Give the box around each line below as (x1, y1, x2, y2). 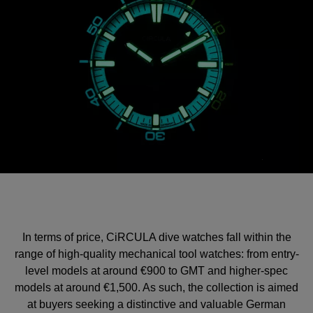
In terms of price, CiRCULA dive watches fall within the (22, 231, 291, 243)
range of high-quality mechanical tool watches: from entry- (14, 247, 299, 260)
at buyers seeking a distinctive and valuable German (27, 298, 286, 310)
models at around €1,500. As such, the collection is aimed (15, 281, 298, 293)
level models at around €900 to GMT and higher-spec (25, 264, 288, 277)
